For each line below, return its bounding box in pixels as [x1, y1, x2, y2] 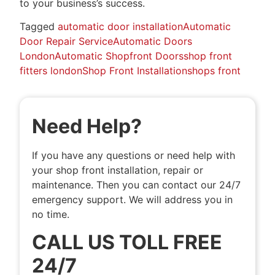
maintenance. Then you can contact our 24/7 [32, 179, 241, 192]
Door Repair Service [20, 35, 113, 48]
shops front [187, 64, 241, 77]
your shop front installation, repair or [32, 164, 203, 177]
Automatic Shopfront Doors [55, 50, 184, 63]
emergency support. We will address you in [32, 193, 233, 206]
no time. [32, 208, 69, 221]
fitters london [20, 64, 82, 77]
